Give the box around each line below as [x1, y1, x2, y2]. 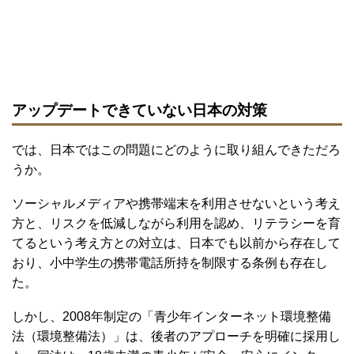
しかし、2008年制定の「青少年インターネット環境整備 [12, 309, 331, 323]
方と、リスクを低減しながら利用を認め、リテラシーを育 [12, 216, 341, 230]
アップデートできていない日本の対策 [12, 101, 267, 119]
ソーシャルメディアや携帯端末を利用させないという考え [12, 196, 341, 210]
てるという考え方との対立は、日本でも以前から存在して [12, 235, 341, 250]
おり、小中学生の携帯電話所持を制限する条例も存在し [12, 255, 328, 269]
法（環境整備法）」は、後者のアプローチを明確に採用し [12, 329, 341, 343]
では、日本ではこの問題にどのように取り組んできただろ [12, 142, 341, 156]
